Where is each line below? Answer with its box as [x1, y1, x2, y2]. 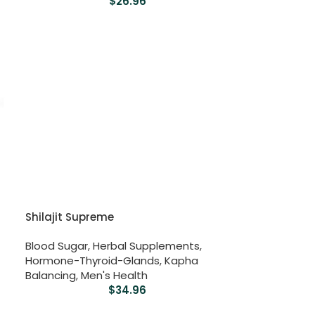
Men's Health [81, 268, 148, 283]
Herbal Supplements [93, 238, 200, 254]
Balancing [25, 268, 77, 283]
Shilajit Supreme [25, 210, 115, 225]
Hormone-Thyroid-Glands [25, 253, 160, 269]
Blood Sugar [25, 238, 89, 254]
